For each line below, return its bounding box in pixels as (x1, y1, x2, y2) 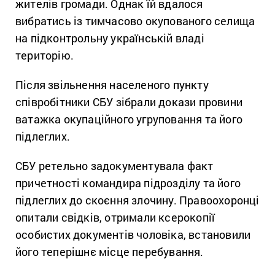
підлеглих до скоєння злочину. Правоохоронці (15, 193, 260, 208)
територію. (15, 48, 74, 63)
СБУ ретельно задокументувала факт (15, 158, 214, 174)
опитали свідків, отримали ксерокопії (15, 210, 215, 225)
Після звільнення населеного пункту (15, 77, 209, 93)
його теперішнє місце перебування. (15, 244, 204, 260)
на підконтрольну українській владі (15, 31, 204, 46)
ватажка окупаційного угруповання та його (15, 112, 243, 127)
